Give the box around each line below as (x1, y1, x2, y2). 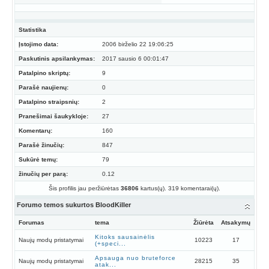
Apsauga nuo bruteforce (95, 254, 176, 261)
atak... (95, 261, 116, 268)
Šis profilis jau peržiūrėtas (49, 184, 121, 192)
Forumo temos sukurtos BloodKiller (17, 201, 131, 208)
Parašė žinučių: (19, 141, 64, 148)
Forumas (19, 219, 44, 226)
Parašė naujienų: (19, 83, 68, 91)
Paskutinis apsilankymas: (19, 55, 95, 62)
